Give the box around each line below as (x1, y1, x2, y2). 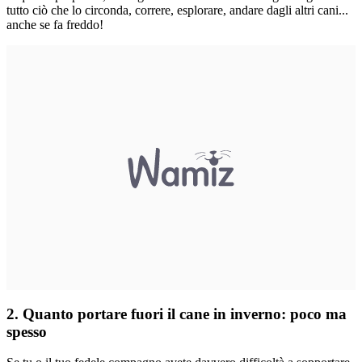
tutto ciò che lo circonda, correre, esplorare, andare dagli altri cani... (6, 2, 348, 17)
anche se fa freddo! (6, 17, 103, 32)
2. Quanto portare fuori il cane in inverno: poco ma (6, 305, 347, 322)
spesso (6, 322, 47, 340)
